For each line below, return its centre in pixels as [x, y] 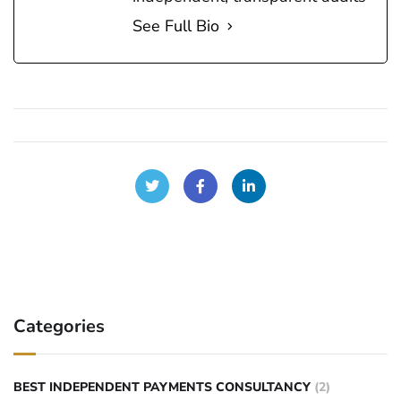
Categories [59, 326]
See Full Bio [176, 26]
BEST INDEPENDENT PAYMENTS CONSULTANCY [162, 387]
